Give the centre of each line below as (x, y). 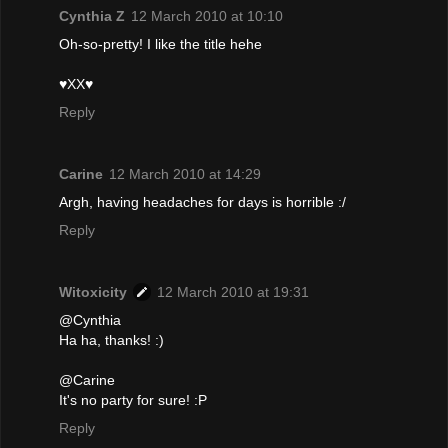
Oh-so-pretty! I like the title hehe (160, 44)
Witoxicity (93, 291)
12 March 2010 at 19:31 (233, 291)
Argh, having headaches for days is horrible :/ (202, 201)
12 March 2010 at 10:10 (207, 16)
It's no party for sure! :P (133, 399)
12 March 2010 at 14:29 (185, 173)
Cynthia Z (92, 16)
